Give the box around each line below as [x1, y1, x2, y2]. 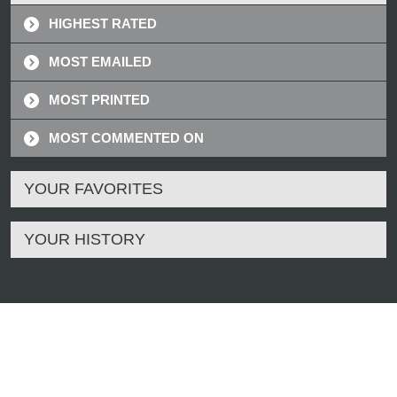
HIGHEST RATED [49, 16, 157, 31]
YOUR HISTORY [24, 230, 145, 248]
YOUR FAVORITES [24, 180, 163, 198]
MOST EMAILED [49, 54, 152, 69]
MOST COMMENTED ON [49, 130, 204, 145]
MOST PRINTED [49, 92, 150, 107]
